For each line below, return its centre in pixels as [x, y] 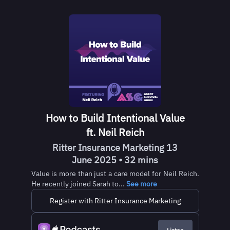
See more [141, 184]
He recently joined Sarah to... [79, 184]
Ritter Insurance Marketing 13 [115, 148]
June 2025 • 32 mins [115, 160]
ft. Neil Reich [115, 132]
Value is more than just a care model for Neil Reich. [115, 174]
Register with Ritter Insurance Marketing [115, 201]
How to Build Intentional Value [115, 118]
